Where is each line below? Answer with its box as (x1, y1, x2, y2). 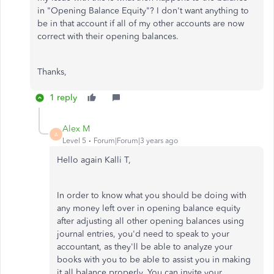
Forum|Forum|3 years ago (94, 136, 178, 145)
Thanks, (37, 67, 69, 77)
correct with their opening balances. (37, 31, 181, 42)
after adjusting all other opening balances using (57, 216, 244, 226)
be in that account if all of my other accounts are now (37, 18, 244, 29)
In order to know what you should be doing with (57, 190, 246, 201)
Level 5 (62, 136, 86, 145)
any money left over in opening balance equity (57, 203, 240, 213)
